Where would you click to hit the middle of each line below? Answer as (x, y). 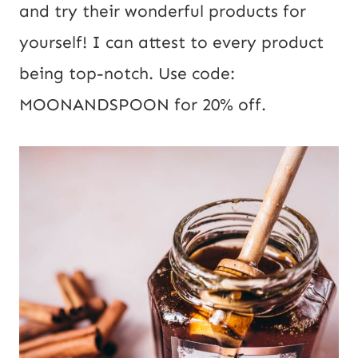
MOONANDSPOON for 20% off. (143, 105)
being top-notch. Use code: (127, 74)
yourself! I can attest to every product (171, 43)
